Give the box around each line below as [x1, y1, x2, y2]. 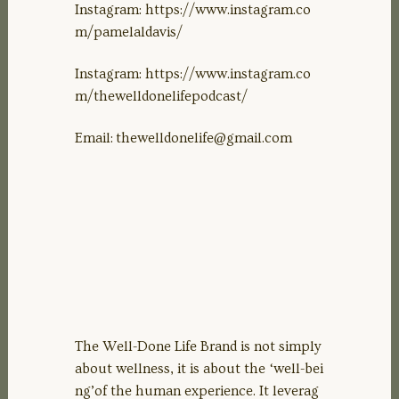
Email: [75, 129, 116, 146]
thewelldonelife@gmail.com [116, 129, 292, 146]
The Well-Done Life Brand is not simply [75, 338, 321, 354]
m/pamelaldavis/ [75, 23, 183, 40]
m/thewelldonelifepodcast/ [75, 87, 248, 104]
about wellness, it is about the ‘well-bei [75, 360, 323, 377]
